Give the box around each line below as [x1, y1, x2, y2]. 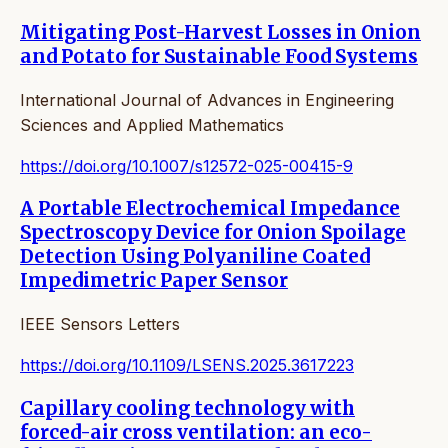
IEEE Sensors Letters [20, 314, 180, 335]
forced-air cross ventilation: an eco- [20, 420, 372, 444]
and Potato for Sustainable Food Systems [20, 45, 418, 69]
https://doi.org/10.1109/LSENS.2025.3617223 [20, 355, 354, 376]
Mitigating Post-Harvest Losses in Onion [20, 21, 421, 45]
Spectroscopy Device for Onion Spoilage [20, 221, 406, 245]
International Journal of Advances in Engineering [20, 89, 394, 110]
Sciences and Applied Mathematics [20, 114, 284, 135]
